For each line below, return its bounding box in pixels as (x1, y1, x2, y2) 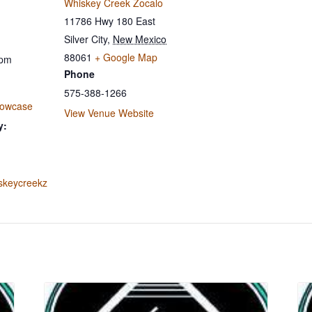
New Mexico (113, 32, 166, 47)
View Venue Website (64, 106, 154, 120)
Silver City (64, 32, 107, 47)
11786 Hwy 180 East (64, 14, 155, 29)
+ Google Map (95, 50, 157, 65)
